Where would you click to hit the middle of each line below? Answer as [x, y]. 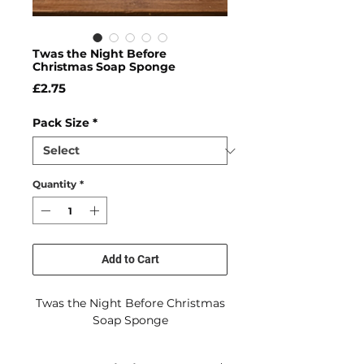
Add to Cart [130, 260]
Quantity [54, 184]
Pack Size [61, 123]
